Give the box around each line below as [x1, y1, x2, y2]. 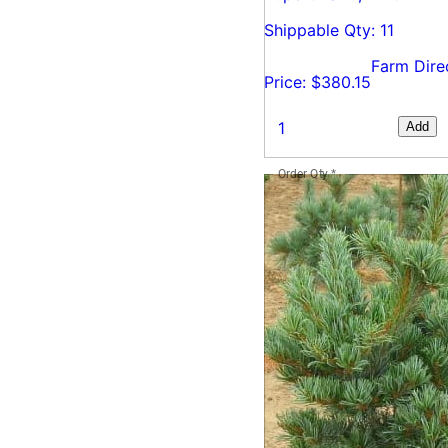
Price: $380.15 [264, 71, 371, 92]
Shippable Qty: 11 [264, 19, 394, 40]
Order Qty [278, 166, 329, 181]
